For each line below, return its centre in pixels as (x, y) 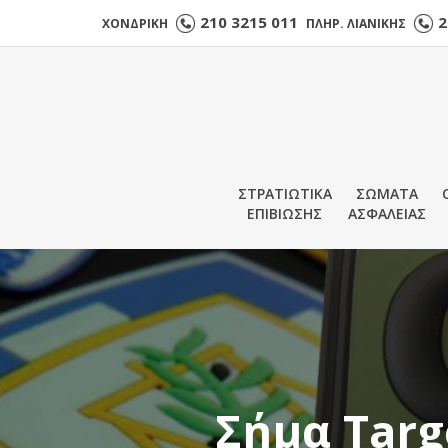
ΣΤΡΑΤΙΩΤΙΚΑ (284, 193)
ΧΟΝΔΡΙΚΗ (136, 23)
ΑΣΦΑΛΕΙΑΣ (386, 213)
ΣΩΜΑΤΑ (386, 193)
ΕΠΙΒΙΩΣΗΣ (285, 213)
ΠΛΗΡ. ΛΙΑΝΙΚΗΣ (356, 23)
